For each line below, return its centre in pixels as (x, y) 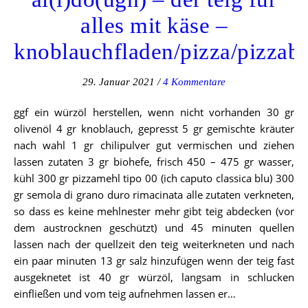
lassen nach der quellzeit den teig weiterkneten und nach (154, 244)
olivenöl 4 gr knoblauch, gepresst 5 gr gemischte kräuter (154, 128)
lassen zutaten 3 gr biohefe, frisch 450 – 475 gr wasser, (154, 161)
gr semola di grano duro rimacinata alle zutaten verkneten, (154, 194)
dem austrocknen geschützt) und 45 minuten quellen (154, 227)
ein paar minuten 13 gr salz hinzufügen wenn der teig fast (154, 260)
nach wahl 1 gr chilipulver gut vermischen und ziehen (154, 145)
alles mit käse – (154, 25)
